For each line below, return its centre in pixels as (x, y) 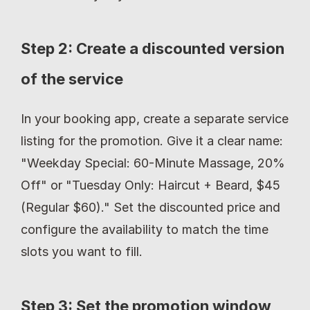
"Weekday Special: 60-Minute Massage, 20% (153, 163)
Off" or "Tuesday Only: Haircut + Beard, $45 (151, 185)
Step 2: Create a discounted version (153, 49)
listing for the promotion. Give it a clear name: (152, 141)
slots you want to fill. (82, 252)
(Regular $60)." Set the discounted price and (151, 208)
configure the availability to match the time (145, 230)
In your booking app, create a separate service (155, 119)
